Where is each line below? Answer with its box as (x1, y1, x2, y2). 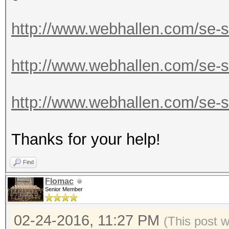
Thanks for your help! (11, 130, 161, 148)
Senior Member (45, 186, 83, 192)
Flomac (45, 177, 74, 186)
